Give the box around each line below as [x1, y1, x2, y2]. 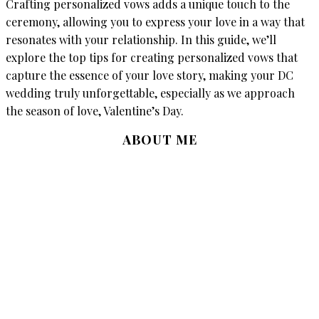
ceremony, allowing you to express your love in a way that [6, 14, 305, 29]
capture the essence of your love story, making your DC [6, 67, 293, 83]
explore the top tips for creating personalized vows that [6, 49, 298, 65]
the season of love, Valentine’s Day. [6, 103, 184, 118]
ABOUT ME [122, 130, 197, 148]
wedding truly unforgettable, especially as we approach [6, 85, 295, 100]
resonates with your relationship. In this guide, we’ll [6, 31, 276, 47]
